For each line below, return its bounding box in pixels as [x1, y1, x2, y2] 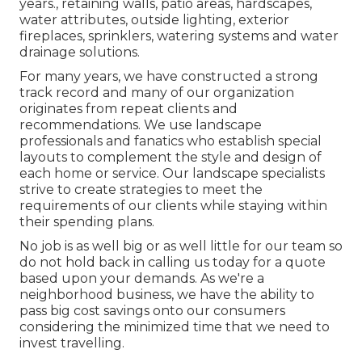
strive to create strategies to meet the [19, 182, 263, 198]
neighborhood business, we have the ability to [19, 287, 314, 303]
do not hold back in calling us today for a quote [19, 255, 326, 271]
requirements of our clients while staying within [19, 198, 327, 214]
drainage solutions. [19, 44, 140, 61]
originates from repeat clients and [19, 101, 238, 117]
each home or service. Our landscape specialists [19, 166, 325, 182]
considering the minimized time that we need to [19, 319, 330, 335]
